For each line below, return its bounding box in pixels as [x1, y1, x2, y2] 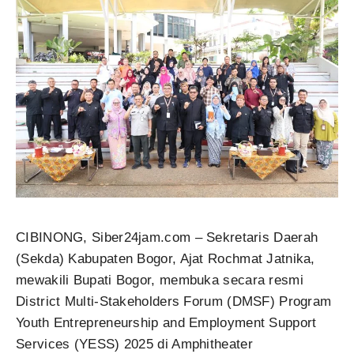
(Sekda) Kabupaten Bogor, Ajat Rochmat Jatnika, [16, 250, 315, 266]
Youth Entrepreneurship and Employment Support [16, 314, 317, 330]
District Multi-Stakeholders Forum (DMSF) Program [16, 293, 332, 309]
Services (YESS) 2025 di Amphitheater [16, 336, 253, 352]
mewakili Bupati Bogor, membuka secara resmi [16, 272, 303, 288]
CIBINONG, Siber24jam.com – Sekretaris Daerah [16, 229, 318, 245]
